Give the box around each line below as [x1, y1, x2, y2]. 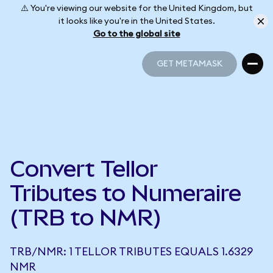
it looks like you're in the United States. [58, 16, 215, 26]
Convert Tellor [10, 156, 158, 182]
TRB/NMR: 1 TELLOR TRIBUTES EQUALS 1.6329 [10, 246, 253, 257]
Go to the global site [93, 29, 180, 38]
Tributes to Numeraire [10, 180, 241, 206]
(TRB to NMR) [10, 205, 161, 230]
